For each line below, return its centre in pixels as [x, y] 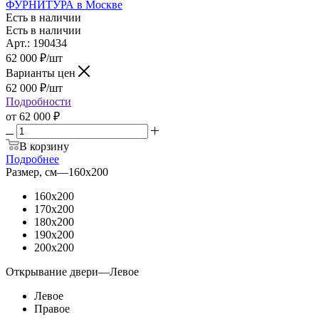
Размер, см [31, 172]
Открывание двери [52, 271]
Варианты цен [42, 73]
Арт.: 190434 [36, 43]
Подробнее [32, 159]
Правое [52, 308]
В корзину [44, 146]
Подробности [38, 101]
